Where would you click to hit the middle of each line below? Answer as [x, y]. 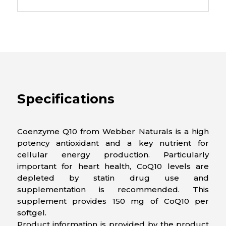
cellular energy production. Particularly [113, 155]
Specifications [66, 99]
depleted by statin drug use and [113, 178]
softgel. [32, 213]
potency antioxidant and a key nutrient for [113, 143]
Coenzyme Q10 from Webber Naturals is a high [113, 132]
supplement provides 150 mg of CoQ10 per [113, 201]
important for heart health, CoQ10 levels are [113, 166]
